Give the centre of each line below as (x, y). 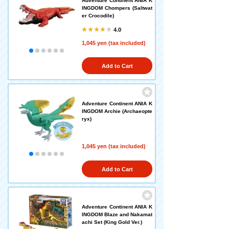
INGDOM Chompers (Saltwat (117, 8)
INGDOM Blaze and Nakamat (117, 214)
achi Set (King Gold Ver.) (112, 222)
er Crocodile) (98, 16)
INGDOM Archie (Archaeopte (117, 111)
